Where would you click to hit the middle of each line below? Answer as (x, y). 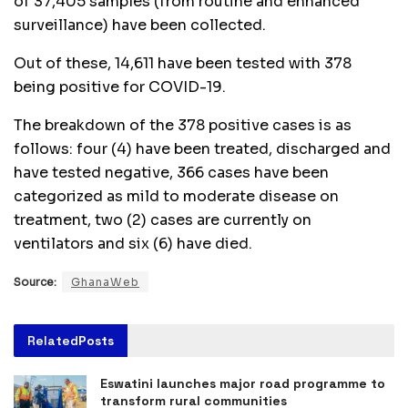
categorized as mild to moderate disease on (176, 197)
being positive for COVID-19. (120, 87)
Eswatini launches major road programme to (243, 384)
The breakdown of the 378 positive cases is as (183, 126)
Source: (35, 282)
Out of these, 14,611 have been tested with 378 (183, 64)
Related (53, 341)
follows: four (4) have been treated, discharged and (202, 149)
